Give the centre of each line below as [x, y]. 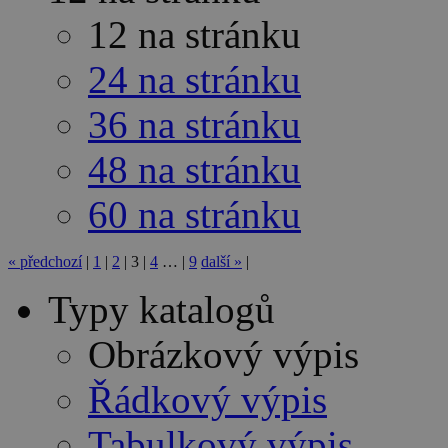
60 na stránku [194, 215]
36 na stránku [194, 125]
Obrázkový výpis [223, 355]
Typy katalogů [161, 310]
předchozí [51, 262]
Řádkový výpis [207, 400]
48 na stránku [194, 170]
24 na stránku [194, 80]
